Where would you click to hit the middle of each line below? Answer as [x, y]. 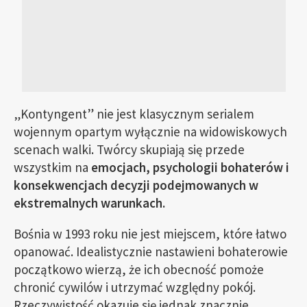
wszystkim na [52, 167]
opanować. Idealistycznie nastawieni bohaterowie [151, 251]
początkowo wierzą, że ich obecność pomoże [139, 269]
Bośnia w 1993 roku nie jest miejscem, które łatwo [150, 234]
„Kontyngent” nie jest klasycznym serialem [134, 114]
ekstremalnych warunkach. [89, 203]
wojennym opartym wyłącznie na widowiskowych [150, 132]
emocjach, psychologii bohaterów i [190, 167]
